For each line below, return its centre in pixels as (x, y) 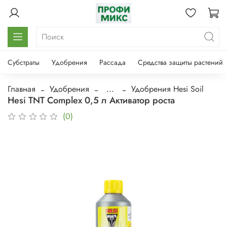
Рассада (112, 62)
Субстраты (24, 62)
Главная (22, 89)
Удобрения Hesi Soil (167, 89)
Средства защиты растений (180, 62)
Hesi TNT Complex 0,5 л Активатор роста (91, 100)
